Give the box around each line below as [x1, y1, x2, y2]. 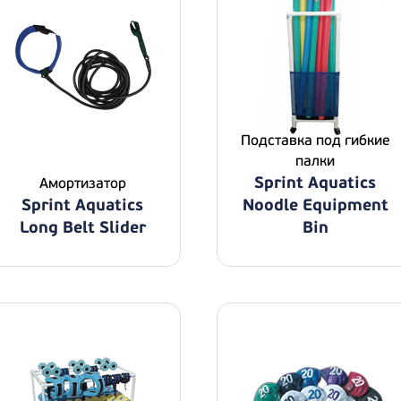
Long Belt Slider [19, 218, 146, 238]
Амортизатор [38, 175, 126, 192]
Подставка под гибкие [240, 132, 390, 149]
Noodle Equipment [242, 195, 388, 216]
